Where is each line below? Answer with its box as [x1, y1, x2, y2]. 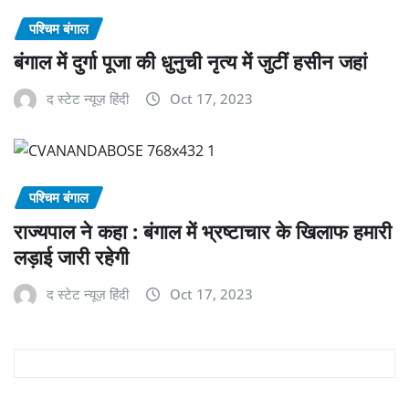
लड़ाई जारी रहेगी [14, 242, 129, 270]
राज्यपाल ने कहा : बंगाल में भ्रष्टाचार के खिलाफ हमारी [14, 216, 392, 245]
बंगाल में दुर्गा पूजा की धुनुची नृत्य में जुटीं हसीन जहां [14, 47, 367, 76]
